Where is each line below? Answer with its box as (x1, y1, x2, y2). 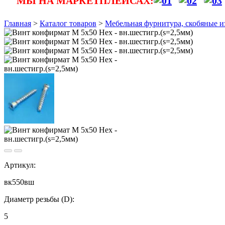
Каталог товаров (40, 19, 96, 28)
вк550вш (4, 178, 34, 186)
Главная (4, 19, 31, 28)
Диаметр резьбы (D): (4, 195, 74, 203)
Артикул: (4, 161, 36, 169)
